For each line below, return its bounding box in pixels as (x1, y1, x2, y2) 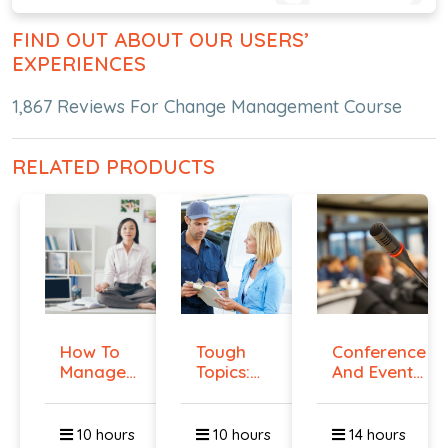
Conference (331, 340, 426, 362)
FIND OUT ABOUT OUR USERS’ (12, 26, 309, 52)
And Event (331, 360, 413, 382)
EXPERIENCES (12, 50, 146, 76)
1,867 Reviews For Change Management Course (12, 94, 402, 118)
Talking (196, 380, 254, 402)
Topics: (196, 360, 251, 382)
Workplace (60, 380, 148, 402)
